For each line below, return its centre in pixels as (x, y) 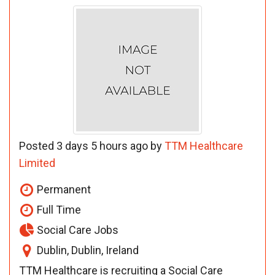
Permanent (63, 189)
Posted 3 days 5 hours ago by (92, 145)
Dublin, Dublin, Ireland (87, 250)
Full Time (58, 209)
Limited (37, 163)
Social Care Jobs (76, 230)
